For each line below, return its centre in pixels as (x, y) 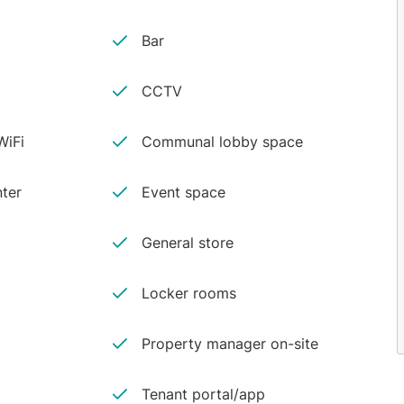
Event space (184, 192)
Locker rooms (189, 293)
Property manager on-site (230, 344)
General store (188, 243)
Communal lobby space (223, 142)
